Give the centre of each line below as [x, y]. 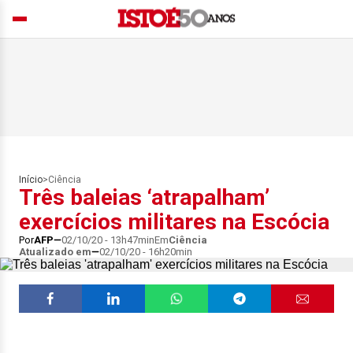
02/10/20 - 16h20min [146, 252]
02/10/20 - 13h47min [108, 240]
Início [31, 180]
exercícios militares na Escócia [174, 222]
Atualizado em [55, 252]
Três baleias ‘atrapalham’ [144, 197]
